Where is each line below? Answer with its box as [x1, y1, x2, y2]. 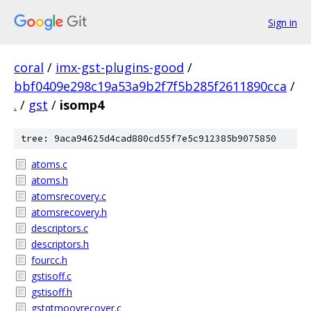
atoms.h [31, 174, 68, 187]
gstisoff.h [31, 285, 72, 299]
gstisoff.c [31, 269, 72, 283]
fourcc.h [31, 253, 67, 267]
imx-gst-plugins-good [56, 59, 184, 76]
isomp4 [60, 96, 104, 113]
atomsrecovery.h [31, 205, 107, 219]
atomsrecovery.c [31, 190, 106, 203]
